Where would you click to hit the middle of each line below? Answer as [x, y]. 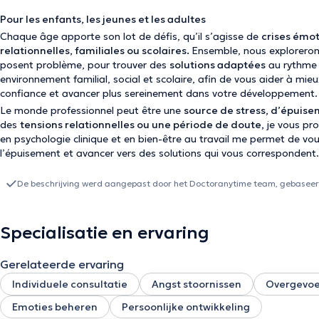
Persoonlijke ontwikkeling [186, 307]
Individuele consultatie [70, 284]
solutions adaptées [218, 65]
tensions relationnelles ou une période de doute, [142, 125]
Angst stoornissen [197, 284]
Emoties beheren [55, 307]
